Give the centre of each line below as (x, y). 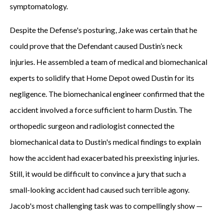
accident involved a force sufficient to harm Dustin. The (101, 110)
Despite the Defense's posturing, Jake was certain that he (103, 30)
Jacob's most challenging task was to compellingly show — (106, 206)
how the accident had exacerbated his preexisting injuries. (104, 158)
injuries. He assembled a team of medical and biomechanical (108, 62)
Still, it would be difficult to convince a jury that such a (98, 174)
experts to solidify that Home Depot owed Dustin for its (102, 78)
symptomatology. (39, 6)
